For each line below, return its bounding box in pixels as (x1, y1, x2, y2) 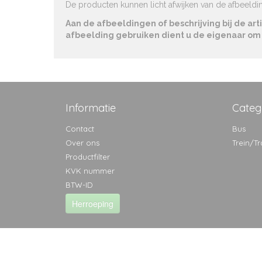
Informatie (65, 101, 116, 115)
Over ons (65, 138, 99, 147)
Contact (65, 124, 94, 133)
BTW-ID (65, 180, 93, 189)
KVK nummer (65, 166, 115, 175)
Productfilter (65, 152, 110, 161)
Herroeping (72, 198, 113, 209)
